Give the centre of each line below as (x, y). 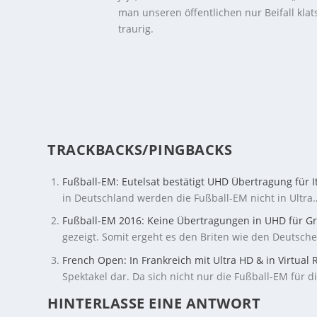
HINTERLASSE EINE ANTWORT (154, 304)
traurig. (136, 28)
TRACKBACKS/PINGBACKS (140, 149)
